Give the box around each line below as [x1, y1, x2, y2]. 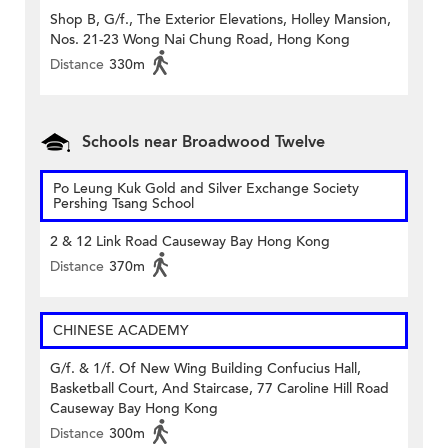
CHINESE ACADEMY [53, 321, 189, 341]
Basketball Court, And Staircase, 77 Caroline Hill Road [50, 379, 389, 399]
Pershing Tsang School [53, 194, 194, 214]
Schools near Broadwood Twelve [82, 131, 325, 154]
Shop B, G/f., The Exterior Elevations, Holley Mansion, [50, 10, 391, 30]
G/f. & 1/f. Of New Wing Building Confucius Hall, [50, 359, 361, 379]
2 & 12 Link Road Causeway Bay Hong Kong [50, 232, 330, 252]
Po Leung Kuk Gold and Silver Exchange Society [53, 179, 359, 199]
